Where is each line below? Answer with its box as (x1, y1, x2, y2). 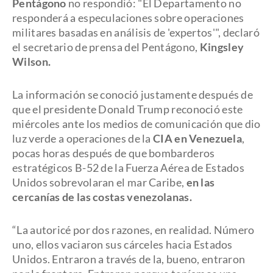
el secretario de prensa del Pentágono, (12, 40, 200, 54)
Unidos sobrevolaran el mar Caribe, (12, 175, 186, 189)
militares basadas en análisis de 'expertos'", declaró (12, 26, 260, 39)
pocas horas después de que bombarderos (12, 146, 215, 160)
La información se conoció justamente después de (12, 88, 253, 101)
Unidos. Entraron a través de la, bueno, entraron (12, 252, 246, 266)
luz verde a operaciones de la (12, 132, 151, 145)
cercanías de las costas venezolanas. (12, 190, 192, 204)
